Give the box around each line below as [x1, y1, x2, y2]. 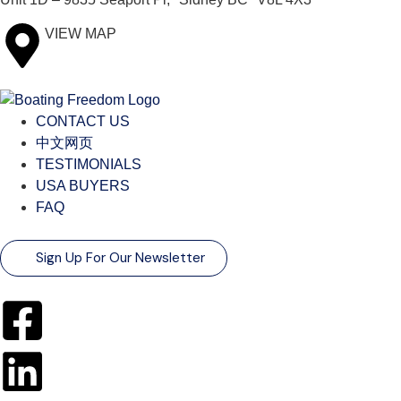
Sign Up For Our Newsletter [36, 249, 205, 268]
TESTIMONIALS [36, 157, 141, 173]
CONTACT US [36, 114, 130, 130]
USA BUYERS [36, 178, 130, 194]
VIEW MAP [45, 26, 116, 42]
